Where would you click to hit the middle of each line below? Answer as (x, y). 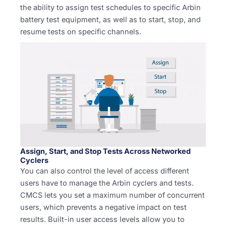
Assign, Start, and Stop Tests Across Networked (105, 152)
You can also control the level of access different (105, 171)
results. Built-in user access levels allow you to (102, 220)
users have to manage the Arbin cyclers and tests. (107, 183)
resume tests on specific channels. (81, 32)
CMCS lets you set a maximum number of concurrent (112, 195)
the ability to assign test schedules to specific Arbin (110, 8)
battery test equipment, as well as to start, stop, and (110, 20)
